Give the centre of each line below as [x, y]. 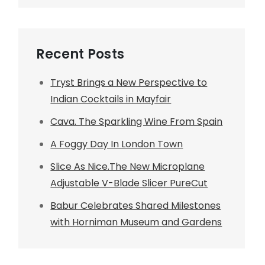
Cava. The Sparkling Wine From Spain [137, 122]
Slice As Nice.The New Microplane [128, 167]
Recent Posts [80, 54]
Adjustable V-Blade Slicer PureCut [129, 183]
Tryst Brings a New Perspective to [129, 83]
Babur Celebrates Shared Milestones [136, 206]
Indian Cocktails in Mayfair [111, 99]
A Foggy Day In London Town [117, 144]
